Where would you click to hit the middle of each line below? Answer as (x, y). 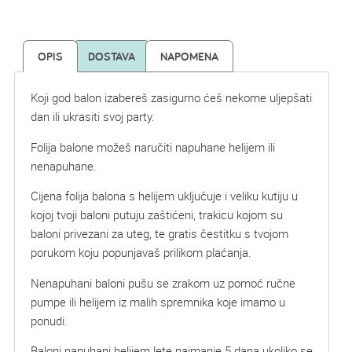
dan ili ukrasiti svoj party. (93, 117)
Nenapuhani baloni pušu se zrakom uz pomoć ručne (163, 282)
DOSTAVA (112, 57)
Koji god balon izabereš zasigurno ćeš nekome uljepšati (171, 98)
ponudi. (49, 320)
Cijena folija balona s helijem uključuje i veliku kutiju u (164, 196)
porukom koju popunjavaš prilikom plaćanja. (141, 253)
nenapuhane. (64, 165)
